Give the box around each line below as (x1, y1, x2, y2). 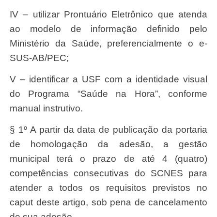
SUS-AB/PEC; (10, 52, 69, 63)
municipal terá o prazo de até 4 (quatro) (10, 154, 207, 164)
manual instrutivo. (10, 103, 83, 114)
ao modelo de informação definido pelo (10, 23, 207, 34)
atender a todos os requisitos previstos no (10, 183, 207, 193)
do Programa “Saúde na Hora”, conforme (10, 89, 207, 99)
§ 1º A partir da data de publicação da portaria (10, 124, 207, 135)
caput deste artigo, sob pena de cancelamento (10, 197, 207, 208)
